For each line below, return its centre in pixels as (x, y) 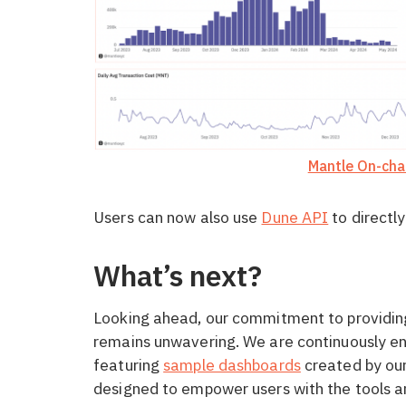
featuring (129, 364)
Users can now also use (178, 217)
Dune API (295, 217)
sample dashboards (232, 364)
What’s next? (181, 276)
